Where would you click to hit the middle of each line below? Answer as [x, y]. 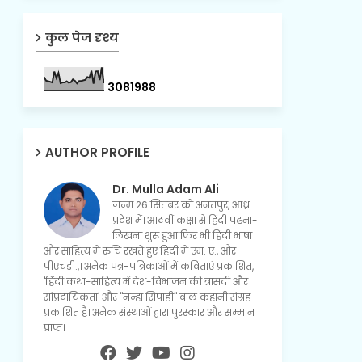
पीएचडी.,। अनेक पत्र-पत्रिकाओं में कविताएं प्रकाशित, [148, 266]
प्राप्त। [54, 328]
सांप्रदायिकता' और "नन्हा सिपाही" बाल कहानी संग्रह [147, 297]
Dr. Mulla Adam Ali [165, 189]
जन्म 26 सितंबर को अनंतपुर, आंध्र [181, 205]
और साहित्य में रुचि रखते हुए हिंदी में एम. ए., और [139, 251]
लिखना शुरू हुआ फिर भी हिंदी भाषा [182, 236]
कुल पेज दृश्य [82, 38]
